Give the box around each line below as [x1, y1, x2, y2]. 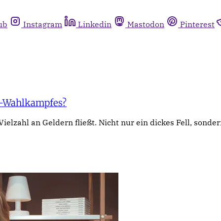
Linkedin [78, 19, 111, 29]
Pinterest [180, 19, 215, 29]
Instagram [23, 19, 62, 29]
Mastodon [127, 19, 164, 29]
